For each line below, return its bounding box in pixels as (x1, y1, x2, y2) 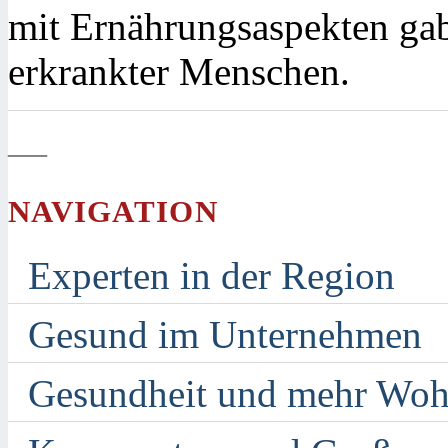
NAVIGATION (8, 193, 218, 229)
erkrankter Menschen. (8, 49, 350, 93)
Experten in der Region (28, 254, 395, 298)
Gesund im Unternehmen (28, 313, 422, 357)
